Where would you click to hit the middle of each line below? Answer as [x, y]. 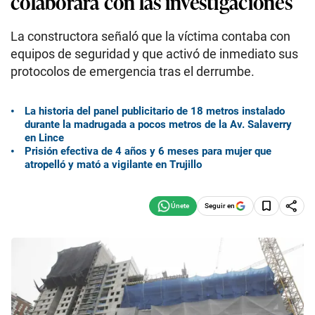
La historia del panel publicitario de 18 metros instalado [155, 111]
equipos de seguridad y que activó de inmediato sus [154, 54]
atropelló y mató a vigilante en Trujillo [113, 164]
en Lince [44, 137]
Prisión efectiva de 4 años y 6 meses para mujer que [148, 151]
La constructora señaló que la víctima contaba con [150, 36]
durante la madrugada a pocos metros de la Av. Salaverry [158, 124]
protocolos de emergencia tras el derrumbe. [133, 71]
